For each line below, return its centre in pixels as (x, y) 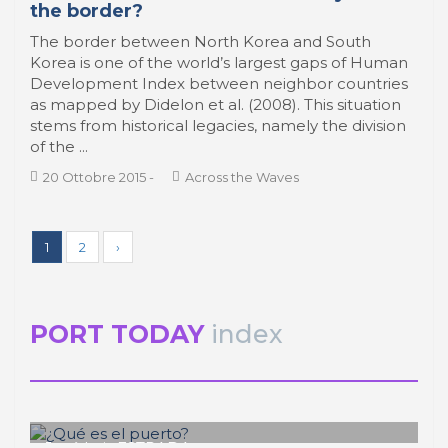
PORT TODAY (117, 334)
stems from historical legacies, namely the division (218, 125)
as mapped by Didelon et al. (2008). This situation (215, 104)
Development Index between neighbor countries (219, 83)
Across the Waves (242, 177)
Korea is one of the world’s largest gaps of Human (219, 62)
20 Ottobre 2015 (94, 177)
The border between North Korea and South (200, 41)
